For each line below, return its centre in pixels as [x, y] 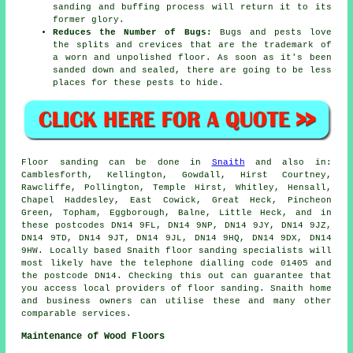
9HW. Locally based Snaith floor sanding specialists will [176, 250]
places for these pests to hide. [139, 83]
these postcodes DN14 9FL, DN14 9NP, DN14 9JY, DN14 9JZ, [176, 225]
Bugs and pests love [271, 33]
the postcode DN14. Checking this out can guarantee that [176, 275]
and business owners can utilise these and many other [176, 301]
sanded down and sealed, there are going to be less [192, 71]
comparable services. [77, 313]
